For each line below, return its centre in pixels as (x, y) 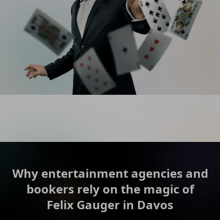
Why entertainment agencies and (110, 173)
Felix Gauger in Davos (110, 204)
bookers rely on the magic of (110, 189)
